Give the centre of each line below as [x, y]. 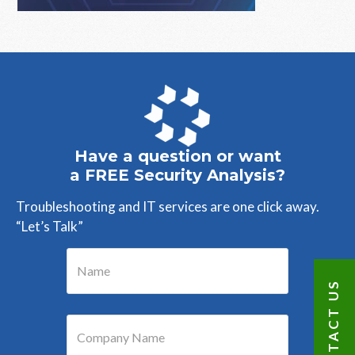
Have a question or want [177, 156]
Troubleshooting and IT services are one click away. [168, 206]
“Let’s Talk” [50, 226]
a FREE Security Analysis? [177, 175]
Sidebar [59, 82]
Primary [61, 56]
